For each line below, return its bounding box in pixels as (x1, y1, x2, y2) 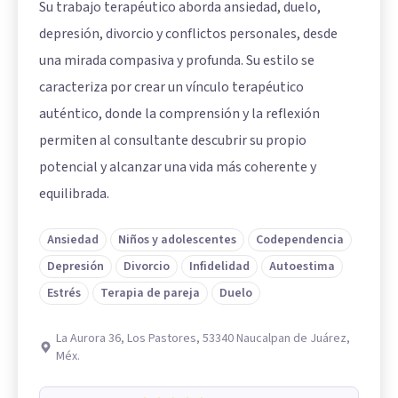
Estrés (47, 284, 81, 302)
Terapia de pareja (100, 284, 200, 302)
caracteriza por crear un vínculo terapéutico (39, 77, 304, 97)
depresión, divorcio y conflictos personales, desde (39, 24, 338, 44)
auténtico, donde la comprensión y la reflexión (39, 104, 320, 123)
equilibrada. (39, 184, 109, 203)
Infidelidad (189, 258, 250, 275)
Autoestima (269, 258, 335, 275)
